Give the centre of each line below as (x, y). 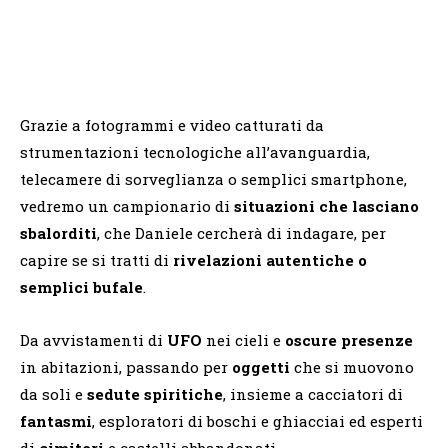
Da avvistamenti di (93, 340)
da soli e (53, 394)
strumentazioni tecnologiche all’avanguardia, (195, 152)
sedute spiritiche (155, 394)
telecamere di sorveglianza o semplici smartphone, (213, 179)
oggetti (261, 367)
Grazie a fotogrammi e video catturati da (172, 125)
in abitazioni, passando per (126, 367)
